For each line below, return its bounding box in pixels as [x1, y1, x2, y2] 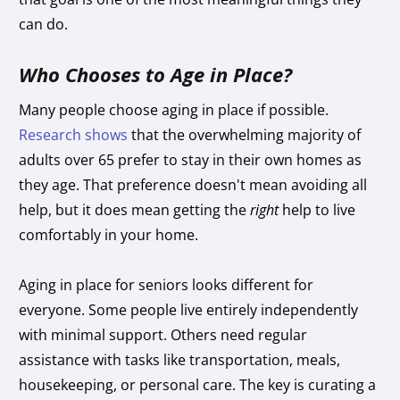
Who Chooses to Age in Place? [19, 60, 293, 87]
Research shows [19, 124, 129, 145]
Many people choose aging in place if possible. [19, 99, 329, 120]
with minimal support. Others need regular [19, 324, 308, 345]
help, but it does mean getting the [19, 199, 251, 220]
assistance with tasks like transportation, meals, [19, 349, 341, 370]
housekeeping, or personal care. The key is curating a [19, 374, 377, 395]
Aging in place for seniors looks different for [19, 274, 314, 295]
